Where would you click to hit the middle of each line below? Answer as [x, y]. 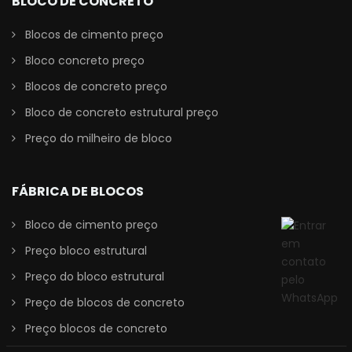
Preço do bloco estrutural [95, 277]
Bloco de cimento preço [92, 225]
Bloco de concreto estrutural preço [122, 113]
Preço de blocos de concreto [105, 303]
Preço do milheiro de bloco [99, 139]
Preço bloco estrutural [86, 251]
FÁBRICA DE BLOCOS [78, 192]
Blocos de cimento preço [94, 35]
